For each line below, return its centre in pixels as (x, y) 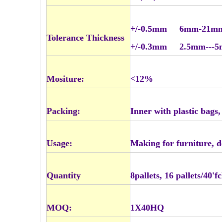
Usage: (59, 143)
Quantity (64, 175)
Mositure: (65, 79)
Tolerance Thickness (87, 38)
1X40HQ (147, 208)
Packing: (63, 111)
